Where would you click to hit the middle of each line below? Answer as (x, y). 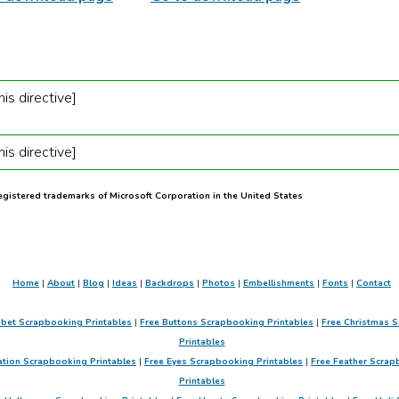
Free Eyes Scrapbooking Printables (224, 362)
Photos (219, 284)
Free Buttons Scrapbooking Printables (227, 323)
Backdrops (170, 284)
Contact (374, 284)
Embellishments (279, 284)
